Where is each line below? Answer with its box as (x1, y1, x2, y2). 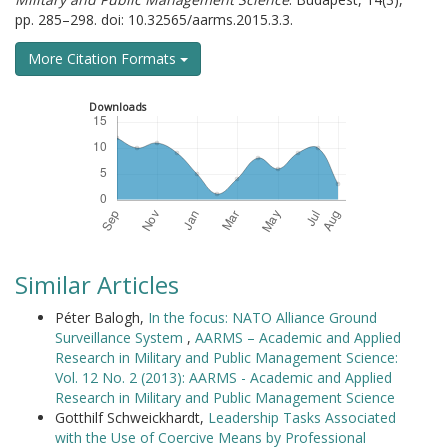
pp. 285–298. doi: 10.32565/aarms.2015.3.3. (15, 10, 293, 29)
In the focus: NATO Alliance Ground (148, 308, 377, 327)
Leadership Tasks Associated (208, 408, 396, 427)
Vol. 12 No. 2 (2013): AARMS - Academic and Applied (55, 368, 392, 387)
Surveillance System (55, 328, 187, 347)
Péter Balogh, (55, 308, 148, 327)
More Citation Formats (28, 49, 180, 68)
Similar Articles (15, 268, 179, 301)
